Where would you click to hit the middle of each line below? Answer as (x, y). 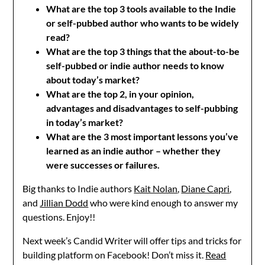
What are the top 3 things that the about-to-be (143, 51)
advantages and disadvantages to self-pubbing (142, 108)
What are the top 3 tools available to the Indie (141, 9)
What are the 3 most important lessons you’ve (143, 136)
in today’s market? (85, 122)
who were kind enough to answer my (163, 203)
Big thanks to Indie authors (78, 188)
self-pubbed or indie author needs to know (135, 65)
